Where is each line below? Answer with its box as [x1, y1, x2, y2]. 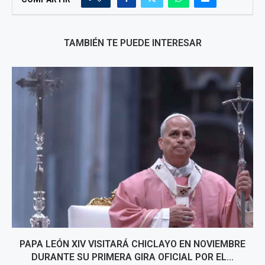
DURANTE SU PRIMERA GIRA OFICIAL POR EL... [31, 251, 234, 263]
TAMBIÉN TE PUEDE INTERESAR [63, 37, 202, 49]
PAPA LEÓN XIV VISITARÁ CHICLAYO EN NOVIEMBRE [20, 238, 245, 250]
